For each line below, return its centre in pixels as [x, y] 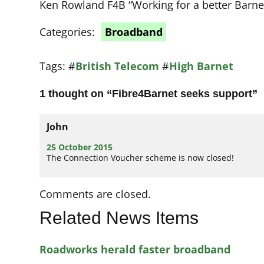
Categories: [69, 32]
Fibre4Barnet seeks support [182, 94]
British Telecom [118, 66]
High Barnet [202, 66]
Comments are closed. [95, 194]
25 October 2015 [80, 147]
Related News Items [119, 218]
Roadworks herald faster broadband [135, 250]
